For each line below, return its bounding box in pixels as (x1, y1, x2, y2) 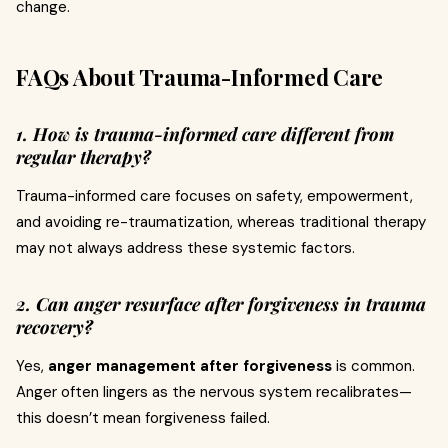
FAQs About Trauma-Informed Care (16, 61, 384, 92)
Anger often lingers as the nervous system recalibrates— (16, 381, 412, 402)
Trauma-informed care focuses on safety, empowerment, (16, 185, 413, 206)
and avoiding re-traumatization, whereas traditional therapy (16, 211, 426, 232)
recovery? (16, 314, 93, 339)
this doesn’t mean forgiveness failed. (16, 407, 270, 428)
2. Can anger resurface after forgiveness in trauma (16, 291, 426, 316)
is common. (332, 355, 415, 376)
